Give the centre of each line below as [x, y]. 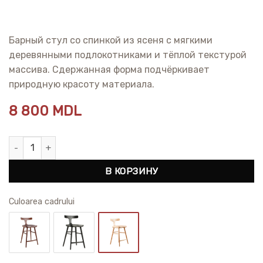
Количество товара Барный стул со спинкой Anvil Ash [118, 142]
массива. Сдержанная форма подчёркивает [109, 69]
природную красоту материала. [82, 84]
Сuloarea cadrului [42, 201]
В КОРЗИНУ [131, 171]
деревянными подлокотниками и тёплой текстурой [128, 55]
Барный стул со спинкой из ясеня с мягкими [111, 40]
